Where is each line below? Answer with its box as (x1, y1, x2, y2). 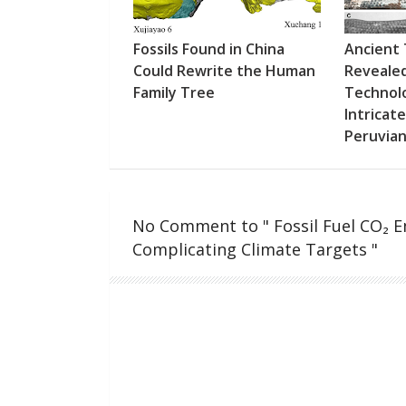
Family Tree (132, 82, 215, 103)
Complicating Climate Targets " (131, 238, 378, 261)
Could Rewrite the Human (132, 61, 315, 82)
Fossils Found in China (132, 39, 285, 60)
